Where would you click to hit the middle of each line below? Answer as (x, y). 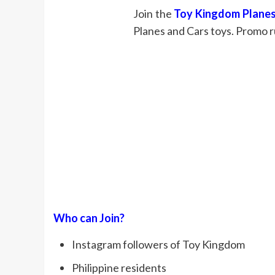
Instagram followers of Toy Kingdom (158, 244)
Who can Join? (89, 218)
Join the (154, 14)
